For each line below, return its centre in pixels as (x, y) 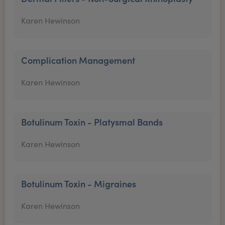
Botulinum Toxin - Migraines (79, 184)
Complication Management (78, 60)
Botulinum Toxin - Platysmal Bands (92, 122)
